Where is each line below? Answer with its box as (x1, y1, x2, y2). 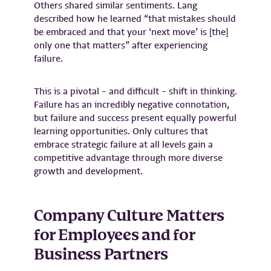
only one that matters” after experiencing (34, 39, 207, 51)
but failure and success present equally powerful (34, 111, 237, 124)
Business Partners (34, 243, 171, 267)
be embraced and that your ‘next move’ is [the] (34, 25, 229, 38)
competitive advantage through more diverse (34, 151, 223, 164)
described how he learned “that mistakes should (34, 12, 236, 25)
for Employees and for (34, 224, 195, 247)
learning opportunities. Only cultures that (34, 125, 208, 137)
